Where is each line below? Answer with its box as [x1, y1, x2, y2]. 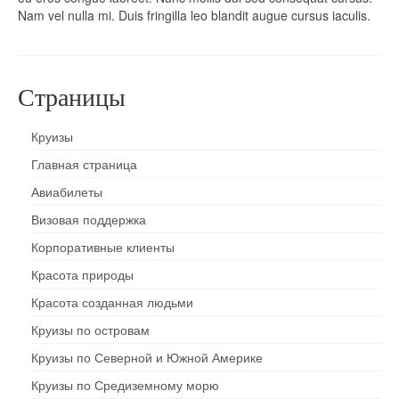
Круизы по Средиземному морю [31, 376, 219, 394]
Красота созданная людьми [31, 293, 193, 311]
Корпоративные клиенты [31, 238, 175, 256]
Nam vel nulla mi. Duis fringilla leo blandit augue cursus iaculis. [18, 6, 370, 24]
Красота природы [31, 265, 134, 283]
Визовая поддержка [31, 210, 146, 228]
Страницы [18, 81, 126, 111]
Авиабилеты [31, 183, 102, 200]
